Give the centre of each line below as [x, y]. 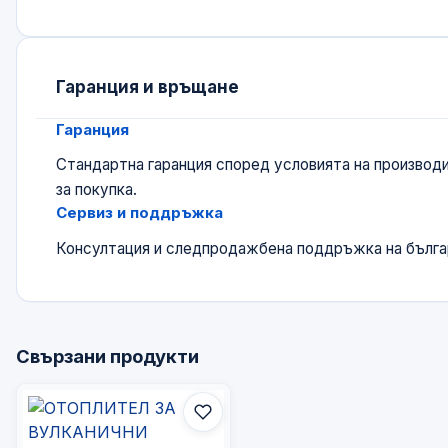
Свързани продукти [107, 355]
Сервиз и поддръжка [140, 213]
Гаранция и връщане [148, 86]
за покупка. [97, 190]
